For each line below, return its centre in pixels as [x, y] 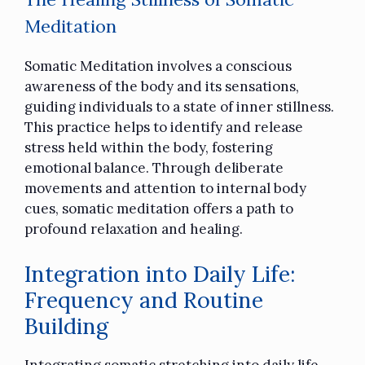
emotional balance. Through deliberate [154, 168]
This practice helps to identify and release [164, 128]
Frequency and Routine [144, 299]
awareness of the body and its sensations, [162, 87]
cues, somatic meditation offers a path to [159, 209]
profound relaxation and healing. [134, 229]
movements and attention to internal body [165, 189]
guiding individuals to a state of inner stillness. [179, 107]
